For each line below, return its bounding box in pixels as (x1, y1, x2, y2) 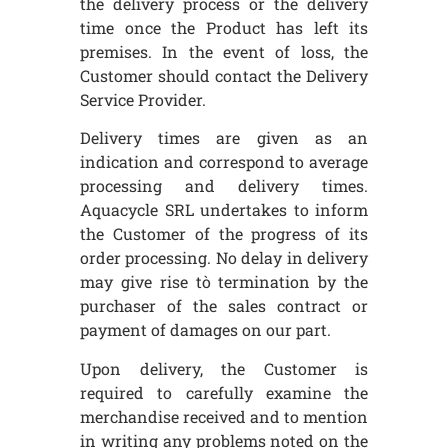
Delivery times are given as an (80, 127, 368, 149)
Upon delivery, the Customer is (80, 357, 368, 379)
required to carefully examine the (80, 381, 368, 403)
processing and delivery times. (80, 175, 368, 197)
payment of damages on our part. (80, 319, 331, 341)
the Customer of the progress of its (80, 223, 368, 245)
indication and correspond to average (80, 151, 368, 173)
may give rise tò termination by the (80, 271, 368, 293)
